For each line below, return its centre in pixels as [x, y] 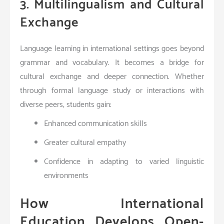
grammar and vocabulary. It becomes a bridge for [112, 62]
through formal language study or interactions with [112, 90]
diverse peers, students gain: [66, 104]
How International [112, 204]
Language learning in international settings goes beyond [112, 48]
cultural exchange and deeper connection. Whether [112, 76]
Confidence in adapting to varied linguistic [124, 161]
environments [66, 175]
